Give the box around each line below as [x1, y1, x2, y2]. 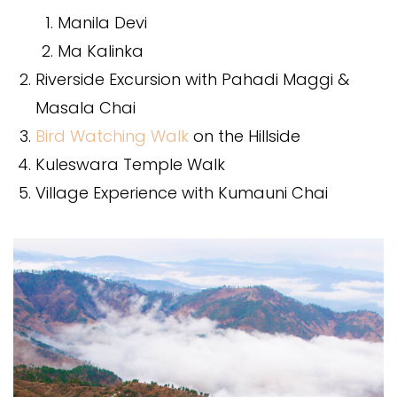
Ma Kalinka [58, 39, 144, 62]
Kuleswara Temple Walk [35, 152, 225, 175]
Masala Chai [35, 96, 136, 119]
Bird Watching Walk [35, 124, 189, 147]
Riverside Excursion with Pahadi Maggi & [35, 67, 349, 90]
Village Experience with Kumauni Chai [35, 181, 328, 204]
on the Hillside [189, 124, 300, 147]
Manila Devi [58, 11, 147, 34]
